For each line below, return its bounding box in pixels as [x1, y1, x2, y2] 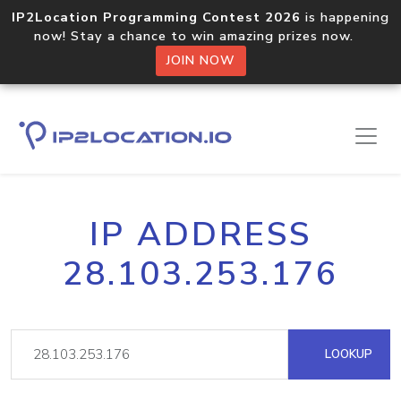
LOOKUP [321, 346, 372, 363]
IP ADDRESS [90, 212, 311, 257]
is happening [301, 8, 389, 26]
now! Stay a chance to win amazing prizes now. [34, 27, 367, 45]
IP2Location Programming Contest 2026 [12, 8, 301, 26]
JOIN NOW [166, 52, 235, 69]
